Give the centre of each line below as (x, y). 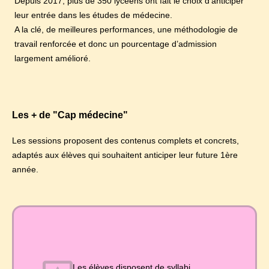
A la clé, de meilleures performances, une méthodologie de (126, 30)
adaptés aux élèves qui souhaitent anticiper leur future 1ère (125, 155)
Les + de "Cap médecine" (70, 115)
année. (25, 169)
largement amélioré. (53, 59)
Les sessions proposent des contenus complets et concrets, (125, 140)
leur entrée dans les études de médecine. (93, 15)
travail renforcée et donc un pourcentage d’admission (116, 44)
